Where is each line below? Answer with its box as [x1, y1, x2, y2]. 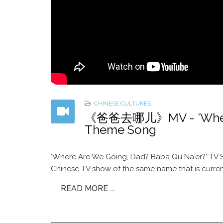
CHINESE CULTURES [94, 100, 151, 107]
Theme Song [85, 122, 156, 137]
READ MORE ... [61, 183, 114, 193]
